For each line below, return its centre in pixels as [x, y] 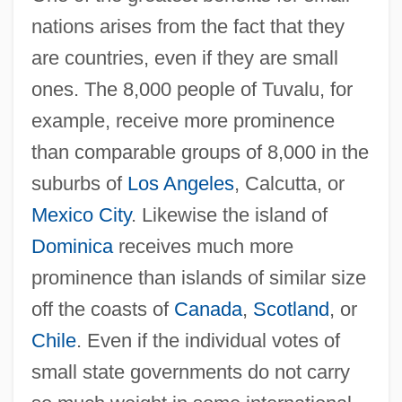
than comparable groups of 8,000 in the [200, 152]
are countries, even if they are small [184, 57]
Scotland [291, 309]
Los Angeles [180, 183]
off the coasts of [102, 309]
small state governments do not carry [190, 371]
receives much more [203, 246]
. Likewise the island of [229, 214]
